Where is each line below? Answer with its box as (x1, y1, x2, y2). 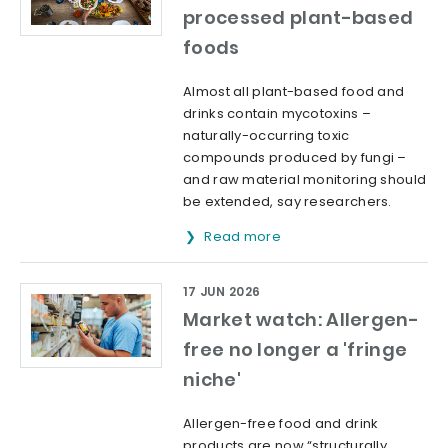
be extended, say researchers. (183, 192, 392, 212)
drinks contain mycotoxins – (183, 104, 372, 124)
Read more (204, 227, 285, 247)
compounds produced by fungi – (183, 148, 407, 168)
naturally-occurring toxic (183, 126, 350, 146)
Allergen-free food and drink (183, 414, 379, 434)
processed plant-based (183, 5, 414, 31)
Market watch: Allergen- (183, 307, 419, 333)
